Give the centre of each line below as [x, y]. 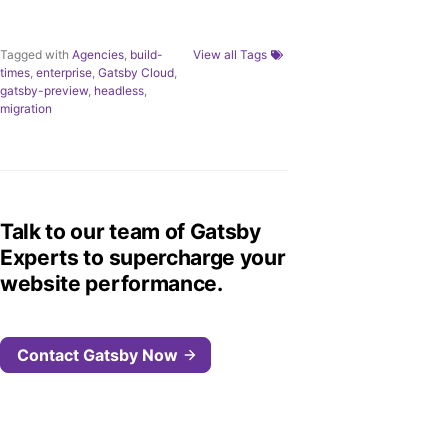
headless [119, 90]
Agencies [98, 54]
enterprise [64, 72]
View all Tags [230, 54]
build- [146, 54]
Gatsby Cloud [136, 72]
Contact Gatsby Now [97, 355]
